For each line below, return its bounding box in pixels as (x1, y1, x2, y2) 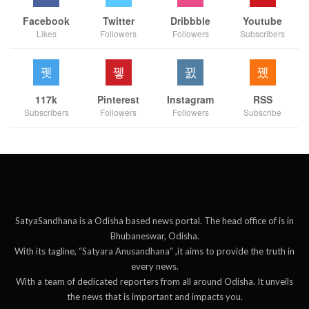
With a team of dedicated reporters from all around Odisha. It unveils (16, 275, 293, 287)
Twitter (102, 13, 134, 28)
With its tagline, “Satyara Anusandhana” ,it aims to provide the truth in (14, 245, 295, 257)
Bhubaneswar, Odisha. (110, 230, 199, 241)
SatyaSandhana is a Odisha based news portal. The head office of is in (15, 215, 294, 226)
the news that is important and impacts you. (66, 290, 243, 302)
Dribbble (170, 13, 211, 28)
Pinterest (97, 92, 140, 106)
